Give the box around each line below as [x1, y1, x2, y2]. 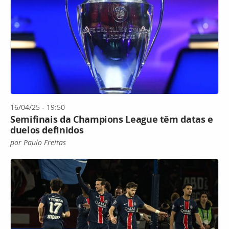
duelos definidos [10, 123, 84, 136]
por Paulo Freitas [10, 137, 66, 147]
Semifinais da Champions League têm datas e [10, 112, 213, 125]
